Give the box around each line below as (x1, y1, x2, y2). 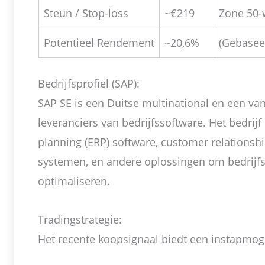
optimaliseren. (38, 174, 110, 189)
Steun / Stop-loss (44, 6, 128, 21)
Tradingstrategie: (38, 212, 122, 227)
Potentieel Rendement (44, 35, 154, 50)
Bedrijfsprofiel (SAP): (38, 76, 140, 91)
